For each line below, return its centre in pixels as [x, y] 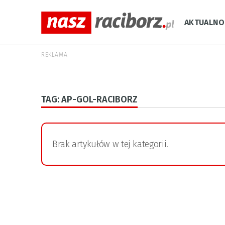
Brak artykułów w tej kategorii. [110, 144]
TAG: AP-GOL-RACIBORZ [89, 99]
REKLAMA [54, 55]
